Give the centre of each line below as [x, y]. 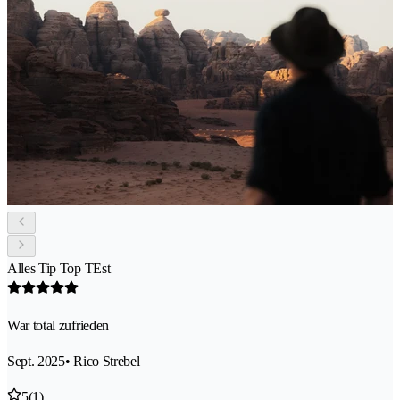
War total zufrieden [58, 325]
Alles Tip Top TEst [59, 268]
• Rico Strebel [102, 361]
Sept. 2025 [36, 361]
